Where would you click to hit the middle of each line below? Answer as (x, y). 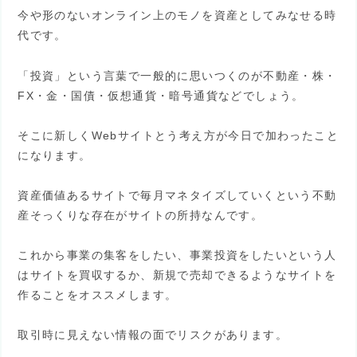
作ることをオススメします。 (98, 295)
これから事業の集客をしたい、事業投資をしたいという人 (177, 255)
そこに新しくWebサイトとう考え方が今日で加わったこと (178, 135)
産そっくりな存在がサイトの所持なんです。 (141, 215)
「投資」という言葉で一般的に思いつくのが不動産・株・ (177, 75)
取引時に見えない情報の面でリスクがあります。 (153, 335)
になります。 (55, 155)
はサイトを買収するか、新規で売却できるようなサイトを (177, 275)
